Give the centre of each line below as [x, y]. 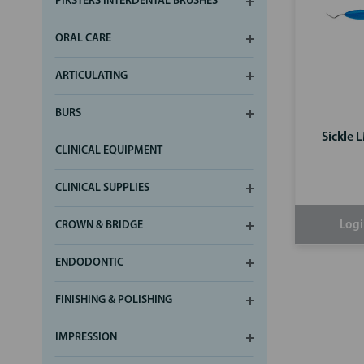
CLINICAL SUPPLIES [102, 188]
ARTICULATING [91, 76]
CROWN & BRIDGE [99, 225]
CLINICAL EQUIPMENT [109, 150]
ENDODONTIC [89, 262]
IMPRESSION [86, 337]
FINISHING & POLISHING [114, 300]
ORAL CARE [83, 38]
